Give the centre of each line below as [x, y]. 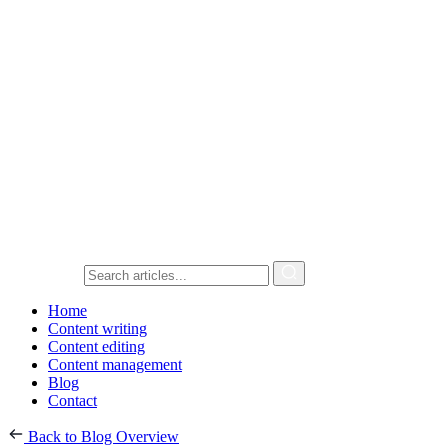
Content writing [97, 328]
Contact [72, 400]
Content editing [96, 346]
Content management [115, 364]
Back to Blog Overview [101, 436]
